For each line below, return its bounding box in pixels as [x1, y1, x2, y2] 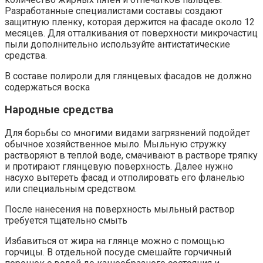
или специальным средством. [5, 183, 137, 195]
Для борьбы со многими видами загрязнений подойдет [5, 127, 250, 139]
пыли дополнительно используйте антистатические [5, 38, 230, 50]
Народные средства [5, 103, 113, 117]
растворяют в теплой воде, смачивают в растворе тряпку [5, 150, 258, 161]
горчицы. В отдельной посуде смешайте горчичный [5, 247, 231, 258]
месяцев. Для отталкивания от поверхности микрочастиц [5, 27, 258, 39]
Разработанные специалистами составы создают [5, 5, 222, 16]
